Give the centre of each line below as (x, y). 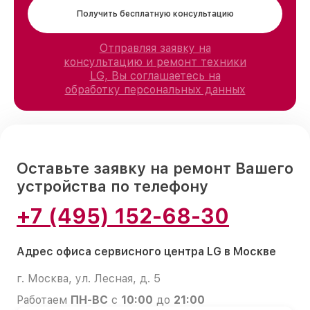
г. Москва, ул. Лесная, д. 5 (89, 278)
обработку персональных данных (155, 89)
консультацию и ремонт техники (155, 62)
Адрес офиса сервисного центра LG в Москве (146, 251)
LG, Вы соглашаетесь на (155, 75)
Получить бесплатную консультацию (155, 13)
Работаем (44, 300)
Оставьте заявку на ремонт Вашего (155, 168)
